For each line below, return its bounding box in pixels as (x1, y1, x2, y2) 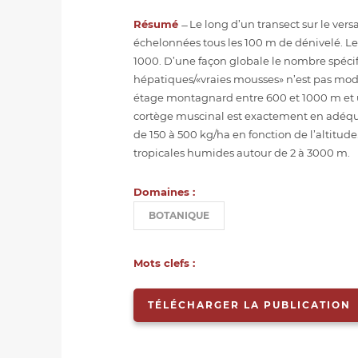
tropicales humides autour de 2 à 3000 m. (133, 145, 350, 159)
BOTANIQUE (149, 209, 209, 222)
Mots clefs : (133, 257, 195, 270)
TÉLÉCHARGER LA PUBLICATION (147, 299, 351, 312)
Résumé (133, 17, 181, 30)
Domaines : (133, 185, 195, 198)
